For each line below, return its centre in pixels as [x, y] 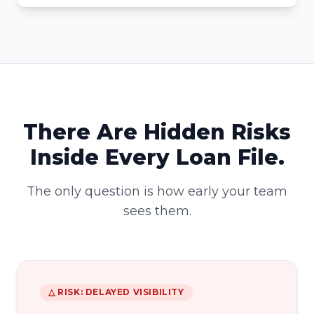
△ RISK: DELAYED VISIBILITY [116, 292]
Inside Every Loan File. [157, 157]
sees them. [157, 211]
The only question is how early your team [157, 191]
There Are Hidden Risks [157, 132]
